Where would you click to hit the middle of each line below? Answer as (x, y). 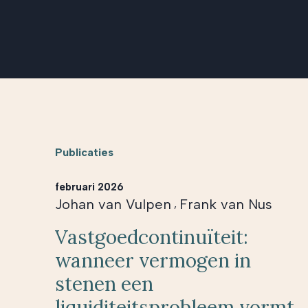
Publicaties (84, 152)
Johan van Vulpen (113, 204)
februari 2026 (89, 187)
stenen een (104, 284)
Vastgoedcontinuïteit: (152, 237)
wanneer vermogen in (153, 260)
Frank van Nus (226, 204)
